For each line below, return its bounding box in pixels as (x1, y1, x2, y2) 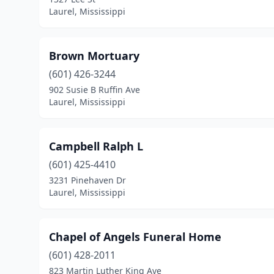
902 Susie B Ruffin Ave (49, 84, 140, 95)
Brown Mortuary (49, 48, 139, 63)
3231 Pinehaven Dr (49, 174, 126, 186)
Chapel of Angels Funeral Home (49, 229, 221, 244)
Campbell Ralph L (49, 139, 143, 154)
